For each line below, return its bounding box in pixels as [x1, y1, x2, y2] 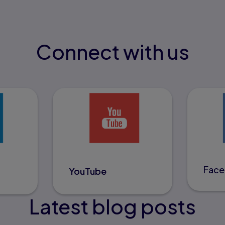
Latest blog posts [29, 193, 196, 219]
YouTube [68, 165, 106, 177]
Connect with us [36, 39, 189, 65]
